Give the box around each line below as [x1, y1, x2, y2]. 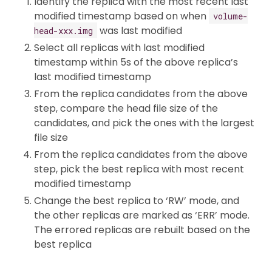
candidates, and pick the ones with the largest [34, 115, 254, 130]
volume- [213, 10, 248, 22]
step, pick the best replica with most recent [34, 161, 244, 176]
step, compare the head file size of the [34, 101, 218, 115]
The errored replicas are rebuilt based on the [34, 222, 250, 237]
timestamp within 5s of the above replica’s [34, 55, 238, 69]
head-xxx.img [34, 24, 93, 36]
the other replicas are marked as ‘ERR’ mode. [34, 208, 250, 222]
